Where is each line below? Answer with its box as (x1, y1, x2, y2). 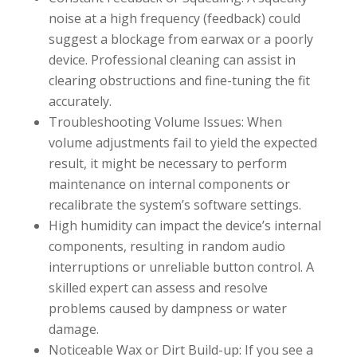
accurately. (48, 92, 112, 110)
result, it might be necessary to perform (48, 154, 287, 172)
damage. (48, 320, 99, 338)
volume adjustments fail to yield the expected (48, 133, 317, 151)
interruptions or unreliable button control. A (48, 257, 314, 276)
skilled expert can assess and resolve (48, 278, 268, 296)
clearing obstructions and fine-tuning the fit (48, 71, 310, 89)
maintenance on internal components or (48, 175, 290, 193)
